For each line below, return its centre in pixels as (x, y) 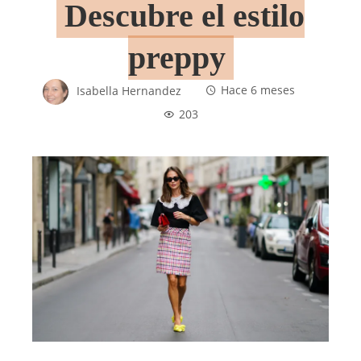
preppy (176, 57)
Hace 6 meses (257, 91)
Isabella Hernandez (129, 91)
